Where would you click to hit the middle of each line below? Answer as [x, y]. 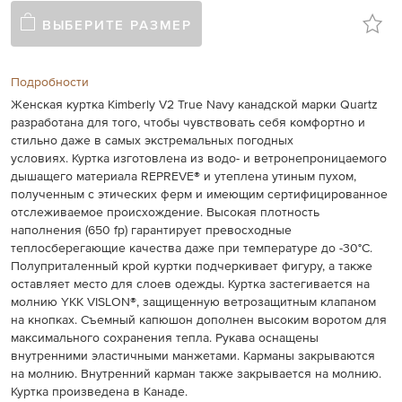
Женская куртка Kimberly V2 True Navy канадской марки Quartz [195, 105]
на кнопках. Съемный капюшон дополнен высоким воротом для [199, 320]
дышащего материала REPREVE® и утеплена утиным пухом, [184, 177]
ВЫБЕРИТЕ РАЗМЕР [117, 26]
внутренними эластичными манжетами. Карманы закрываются [193, 356]
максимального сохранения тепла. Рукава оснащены [165, 338]
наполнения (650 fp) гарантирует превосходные [152, 231]
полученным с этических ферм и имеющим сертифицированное [200, 195]
